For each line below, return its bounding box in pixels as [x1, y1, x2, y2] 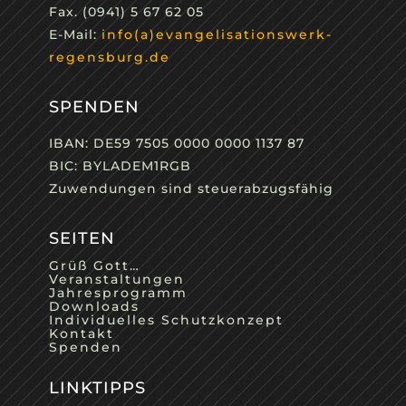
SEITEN [48, 228, 115, 248]
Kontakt [48, 325, 114, 342]
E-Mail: [48, 26, 101, 43]
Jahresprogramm [48, 285, 188, 301]
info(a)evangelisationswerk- [101, 26, 333, 43]
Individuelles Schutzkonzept [48, 312, 284, 328]
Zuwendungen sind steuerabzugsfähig [48, 180, 333, 197]
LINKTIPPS [48, 378, 146, 398]
